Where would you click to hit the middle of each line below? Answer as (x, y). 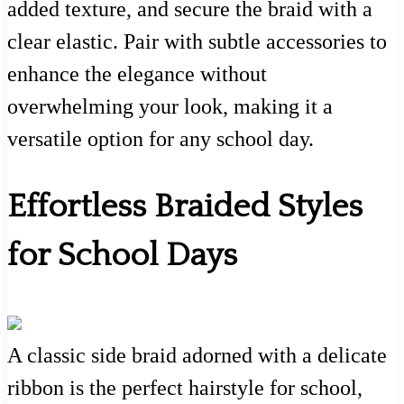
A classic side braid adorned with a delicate (197, 356)
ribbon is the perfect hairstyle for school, (185, 388)
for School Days (122, 256)
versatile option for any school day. (161, 139)
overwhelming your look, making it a (170, 107)
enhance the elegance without (137, 74)
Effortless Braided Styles (185, 207)
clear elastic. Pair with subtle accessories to (197, 42)
